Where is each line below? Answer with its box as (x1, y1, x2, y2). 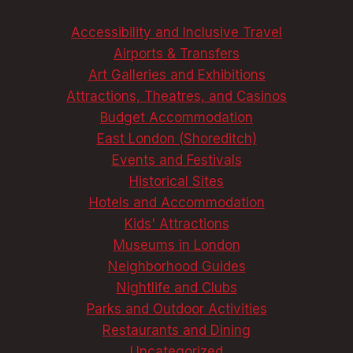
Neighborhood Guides (107, 258, 246, 275)
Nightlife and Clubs (116, 280, 237, 296)
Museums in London (113, 237, 240, 254)
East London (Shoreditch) (96, 131, 257, 147)
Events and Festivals (111, 152, 242, 169)
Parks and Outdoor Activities (86, 301, 267, 318)
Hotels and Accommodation (88, 195, 265, 211)
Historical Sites (129, 173, 224, 190)
